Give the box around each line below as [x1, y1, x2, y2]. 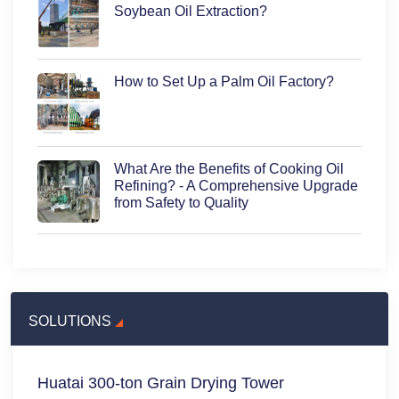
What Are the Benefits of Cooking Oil [114, 161, 345, 177]
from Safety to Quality [114, 195, 249, 211]
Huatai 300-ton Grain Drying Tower [37, 374, 285, 393]
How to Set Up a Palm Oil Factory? [114, 74, 335, 90]
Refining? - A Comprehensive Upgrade [114, 178, 359, 194]
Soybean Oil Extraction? [114, 4, 268, 20]
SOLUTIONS [28, 313, 111, 329]
